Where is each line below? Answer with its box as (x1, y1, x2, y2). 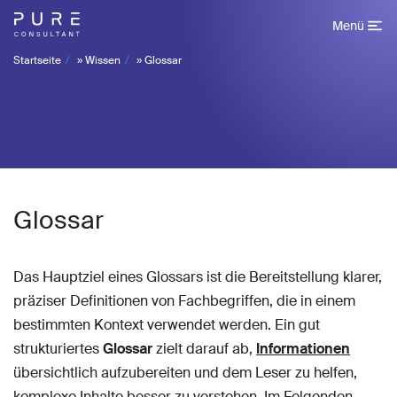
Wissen (85, 53, 121, 67)
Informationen (256, 339, 350, 358)
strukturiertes (13, 339, 103, 358)
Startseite (13, 53, 61, 67)
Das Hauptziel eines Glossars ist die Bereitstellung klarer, (13, 268, 382, 286)
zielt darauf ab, (152, 339, 256, 358)
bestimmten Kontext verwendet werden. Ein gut (13, 315, 320, 334)
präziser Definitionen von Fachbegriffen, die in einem (13, 292, 355, 310)
